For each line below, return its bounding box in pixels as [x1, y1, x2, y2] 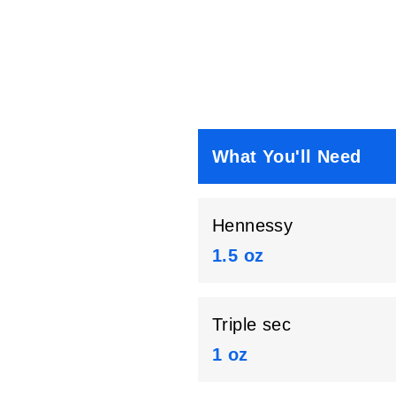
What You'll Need [212, 147, 362, 167]
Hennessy [212, 216, 293, 236]
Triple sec [212, 315, 291, 335]
